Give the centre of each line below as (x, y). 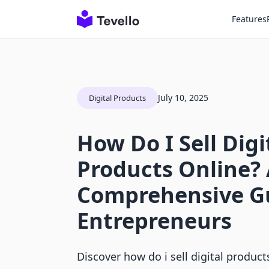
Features (249, 19)
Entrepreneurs (154, 221)
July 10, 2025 (183, 98)
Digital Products (117, 98)
